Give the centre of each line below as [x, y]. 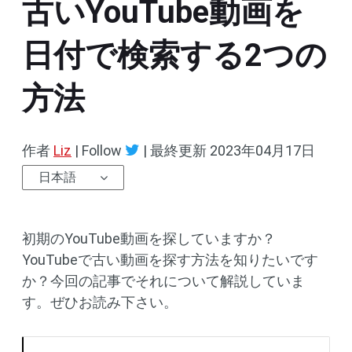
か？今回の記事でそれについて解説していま [163, 281]
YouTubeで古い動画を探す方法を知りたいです [170, 260]
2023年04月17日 [262, 150]
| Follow [98, 150]
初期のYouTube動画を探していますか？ [149, 238]
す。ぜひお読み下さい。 [100, 302]
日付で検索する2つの [174, 55]
